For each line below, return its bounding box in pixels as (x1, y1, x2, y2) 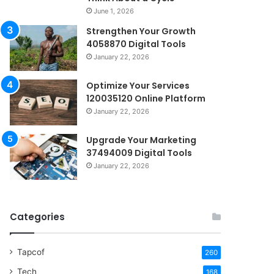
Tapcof (17, 246, 45, 257)
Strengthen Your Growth (86, 24, 196, 37)
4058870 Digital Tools (86, 37, 187, 50)
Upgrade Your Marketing (86, 133, 197, 146)
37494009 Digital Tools (86, 146, 193, 159)
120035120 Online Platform (86, 92, 206, 105)
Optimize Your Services (86, 79, 190, 92)
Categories (10, 210, 65, 223)
